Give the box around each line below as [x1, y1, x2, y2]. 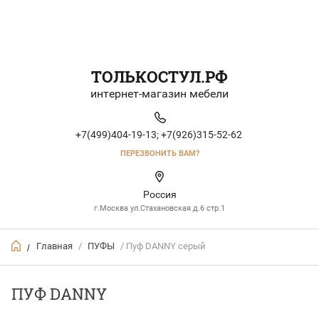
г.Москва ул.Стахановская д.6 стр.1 [94, 204, 225, 213]
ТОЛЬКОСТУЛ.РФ [91, 66, 228, 87]
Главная [36, 241, 73, 252]
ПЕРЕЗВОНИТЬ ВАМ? [120, 149, 199, 158]
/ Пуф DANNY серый [118, 241, 206, 252]
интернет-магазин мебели [90, 87, 229, 100]
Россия [142, 189, 177, 200]
